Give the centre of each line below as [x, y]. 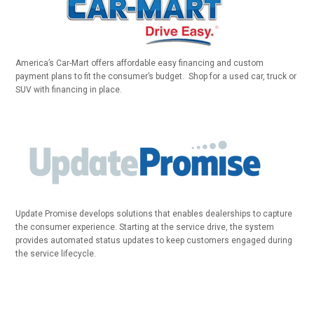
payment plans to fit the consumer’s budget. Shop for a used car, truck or [156, 76]
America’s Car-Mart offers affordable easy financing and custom [140, 63]
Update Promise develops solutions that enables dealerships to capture [154, 214]
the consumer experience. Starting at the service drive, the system [145, 227]
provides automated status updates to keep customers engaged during [154, 240]
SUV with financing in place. [69, 90]
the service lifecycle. [56, 254]
